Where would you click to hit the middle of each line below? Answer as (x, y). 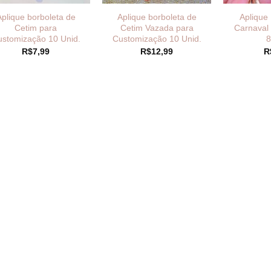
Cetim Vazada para (157, 28)
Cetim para (36, 28)
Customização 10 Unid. (157, 39)
